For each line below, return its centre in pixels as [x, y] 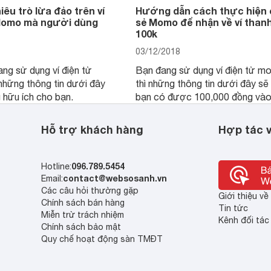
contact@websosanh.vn [115, 178]
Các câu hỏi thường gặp [90, 191]
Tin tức [233, 208]
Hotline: [57, 166]
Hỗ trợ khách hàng [93, 129]
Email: [52, 178]
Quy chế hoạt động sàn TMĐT [102, 239]
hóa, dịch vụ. [162, 123]
